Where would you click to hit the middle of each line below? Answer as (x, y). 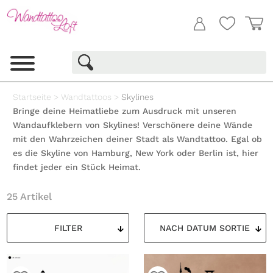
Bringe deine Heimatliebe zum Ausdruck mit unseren (125, 111)
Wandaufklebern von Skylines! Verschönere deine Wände (133, 125)
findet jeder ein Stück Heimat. (77, 167)
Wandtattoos (87, 97)
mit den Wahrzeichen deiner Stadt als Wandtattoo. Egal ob (138, 139)
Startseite (32, 97)
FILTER (68, 228)
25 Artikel (30, 197)
